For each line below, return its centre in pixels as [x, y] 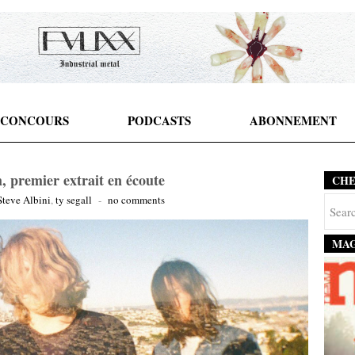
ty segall [74, 200]
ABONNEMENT [293, 120]
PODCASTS [159, 120]
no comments [136, 200]
